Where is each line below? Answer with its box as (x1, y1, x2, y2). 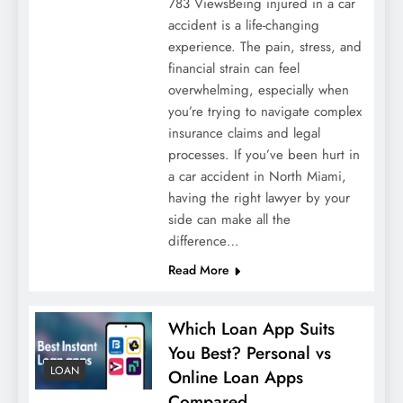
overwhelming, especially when (167, 80, 349, 101)
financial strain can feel (167, 58, 300, 79)
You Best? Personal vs (167, 341, 331, 366)
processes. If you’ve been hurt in (167, 145, 360, 166)
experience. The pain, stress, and (167, 37, 362, 58)
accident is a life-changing (167, 15, 319, 36)
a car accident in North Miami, (167, 166, 346, 187)
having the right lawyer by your (167, 188, 350, 209)
